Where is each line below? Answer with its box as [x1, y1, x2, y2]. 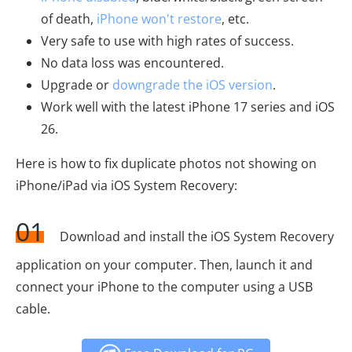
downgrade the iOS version [112, 75, 273, 93]
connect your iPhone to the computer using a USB [16, 277, 313, 295]
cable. [16, 299, 50, 317]
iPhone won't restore [97, 9, 222, 27]
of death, [41, 9, 97, 27]
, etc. [222, 9, 249, 27]
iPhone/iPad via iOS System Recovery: [16, 176, 237, 194]
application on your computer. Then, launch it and [16, 255, 313, 273]
